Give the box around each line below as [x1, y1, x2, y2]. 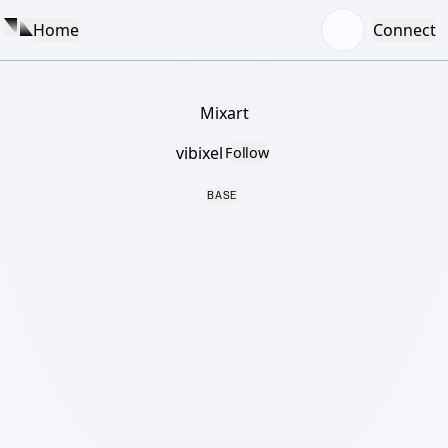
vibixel [176, 142, 223, 164]
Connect [373, 19, 436, 41]
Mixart [199, 102, 249, 124]
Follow [225, 143, 270, 163]
